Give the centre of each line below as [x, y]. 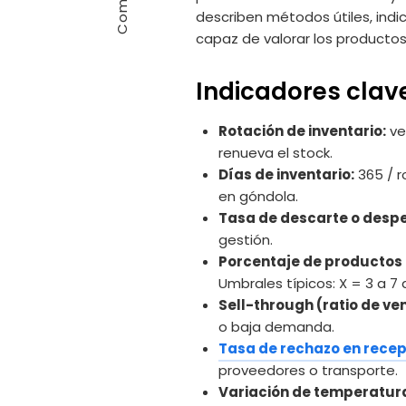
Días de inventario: [286, 175]
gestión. [246, 240]
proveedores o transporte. [308, 371]
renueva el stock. [275, 153]
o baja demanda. [276, 327]
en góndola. [258, 197]
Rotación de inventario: [302, 131]
